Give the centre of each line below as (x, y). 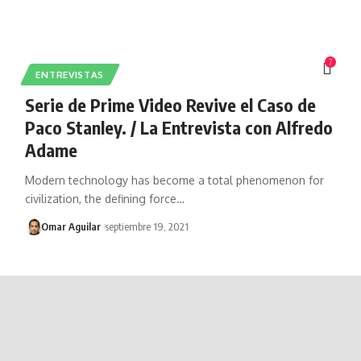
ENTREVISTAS (70, 74)
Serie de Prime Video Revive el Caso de (170, 104)
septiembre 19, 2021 (146, 226)
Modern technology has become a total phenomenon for (174, 180)
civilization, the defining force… (104, 198)
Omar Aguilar (71, 226)
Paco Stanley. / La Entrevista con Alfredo (178, 127)
